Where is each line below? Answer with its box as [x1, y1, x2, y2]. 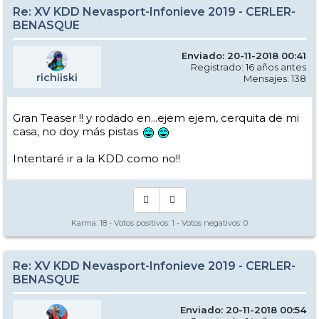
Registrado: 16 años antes [191, 61, 306, 73]
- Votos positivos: [107, 218, 172, 229]
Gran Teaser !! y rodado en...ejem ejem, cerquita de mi [13, 111, 299, 125]
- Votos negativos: [174, 218, 244, 229]
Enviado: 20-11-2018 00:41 [182, 50, 306, 62]
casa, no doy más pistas [13, 125, 141, 139]
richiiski [36, 71, 78, 85]
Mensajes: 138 [244, 73, 306, 85]
